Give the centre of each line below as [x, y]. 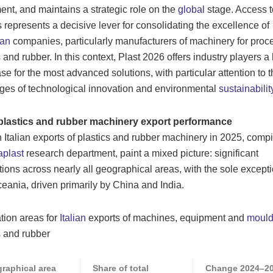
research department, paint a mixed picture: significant [141, 153]
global [191, 9]
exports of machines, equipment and [166, 218]
